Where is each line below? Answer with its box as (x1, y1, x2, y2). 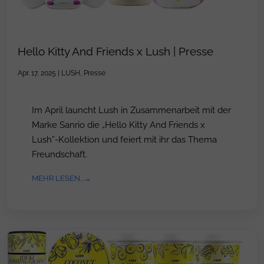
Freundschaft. (32, 148, 87, 159)
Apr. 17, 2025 (18, 68, 56, 77)
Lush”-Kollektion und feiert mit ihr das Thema (32, 134, 217, 144)
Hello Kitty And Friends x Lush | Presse (18, 45, 213, 58)
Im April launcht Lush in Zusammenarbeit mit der (32, 104, 231, 115)
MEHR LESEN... (32, 173, 84, 183)
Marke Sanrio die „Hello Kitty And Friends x (32, 119, 205, 130)
